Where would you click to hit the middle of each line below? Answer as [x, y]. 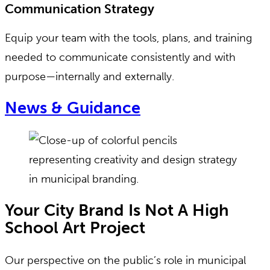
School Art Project [75, 228]
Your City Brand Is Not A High [117, 211]
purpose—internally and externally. [89, 76]
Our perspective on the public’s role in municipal [125, 260]
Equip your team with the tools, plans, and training [128, 38]
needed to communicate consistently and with [120, 57]
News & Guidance [73, 108]
